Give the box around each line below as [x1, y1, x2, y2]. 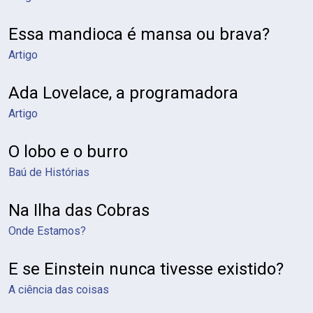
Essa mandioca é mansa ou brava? [8, 24, 270, 44]
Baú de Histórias [8, 166, 89, 179]
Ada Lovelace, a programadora [8, 83, 238, 103]
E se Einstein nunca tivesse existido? [8, 259, 284, 279]
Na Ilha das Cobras [8, 201, 150, 220]
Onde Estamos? [8, 224, 86, 238]
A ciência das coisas [8, 283, 109, 296]
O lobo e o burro [8, 142, 128, 161]
